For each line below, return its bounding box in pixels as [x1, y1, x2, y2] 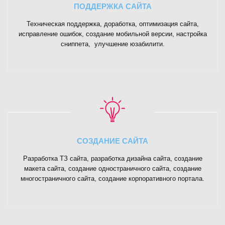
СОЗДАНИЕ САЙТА [77, 136, 148, 145]
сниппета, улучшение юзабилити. [60, 40, 165, 48]
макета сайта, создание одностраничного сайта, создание [24, 164, 201, 172]
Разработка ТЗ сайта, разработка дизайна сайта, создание [23, 154, 202, 162]
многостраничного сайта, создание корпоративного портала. [21, 174, 204, 182]
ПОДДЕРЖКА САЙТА [73, 2, 152, 11]
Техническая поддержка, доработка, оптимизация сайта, [26, 20, 199, 28]
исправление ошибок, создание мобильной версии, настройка [18, 30, 207, 38]
